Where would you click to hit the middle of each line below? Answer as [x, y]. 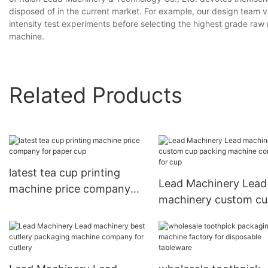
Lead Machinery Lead [212, 184]
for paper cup [43, 205]
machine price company [70, 189]
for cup [176, 232]
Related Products [96, 95]
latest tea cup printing [65, 173]
